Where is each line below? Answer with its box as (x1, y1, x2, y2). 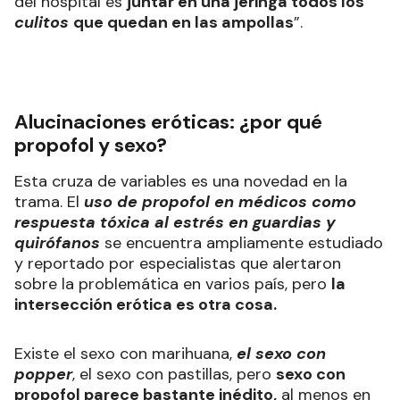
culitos (14, 12, 73, 34)
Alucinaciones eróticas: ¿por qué (14, 109, 322, 136)
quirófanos (14, 232, 104, 254)
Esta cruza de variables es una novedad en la (14, 171, 347, 193)
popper (14, 363, 72, 386)
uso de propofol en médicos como (79, 191, 356, 213)
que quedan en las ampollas (73, 12, 294, 34)
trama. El (14, 191, 79, 213)
